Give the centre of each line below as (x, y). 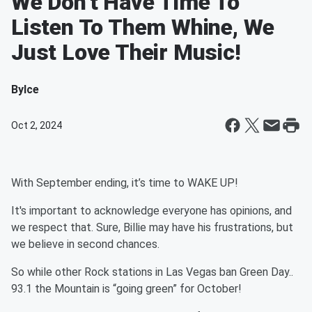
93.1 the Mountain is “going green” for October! (126, 289)
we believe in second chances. (85, 244)
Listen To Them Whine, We (143, 27)
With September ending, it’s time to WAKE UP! (125, 183)
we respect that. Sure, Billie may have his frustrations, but (152, 227)
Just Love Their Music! (126, 52)
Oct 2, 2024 (37, 125)
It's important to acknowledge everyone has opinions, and (151, 211)
